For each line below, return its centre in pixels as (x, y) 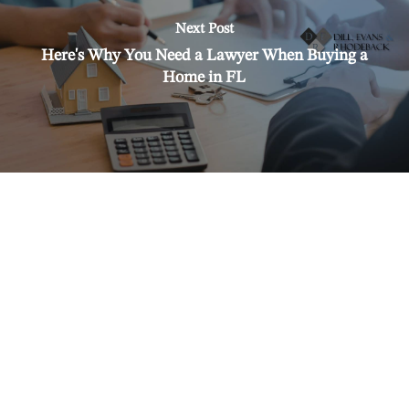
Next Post (204, 29)
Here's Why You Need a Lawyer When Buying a (204, 55)
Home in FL (204, 77)
